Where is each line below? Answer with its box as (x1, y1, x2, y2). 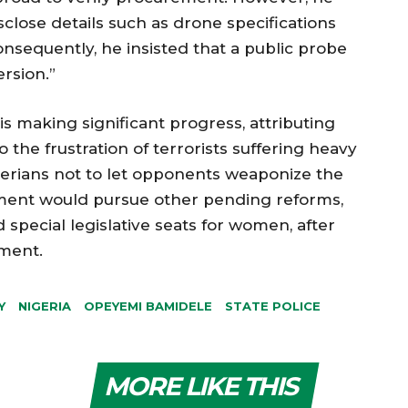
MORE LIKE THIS (103, 370, 297, 402)
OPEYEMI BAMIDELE (84, 298, 212, 313)
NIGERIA (18, 298, 71, 313)
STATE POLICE (225, 298, 321, 313)
